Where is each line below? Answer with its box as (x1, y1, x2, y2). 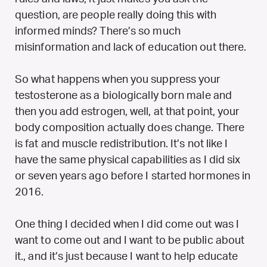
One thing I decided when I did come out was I (15, 219, 240, 230)
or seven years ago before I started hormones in (15, 170, 251, 182)
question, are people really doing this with (15, 10, 216, 21)
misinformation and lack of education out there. (15, 42, 249, 53)
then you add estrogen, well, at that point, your (15, 106, 240, 117)
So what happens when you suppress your (15, 74, 221, 85)
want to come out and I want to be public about (15, 235, 245, 246)
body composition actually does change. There (15, 122, 244, 133)
